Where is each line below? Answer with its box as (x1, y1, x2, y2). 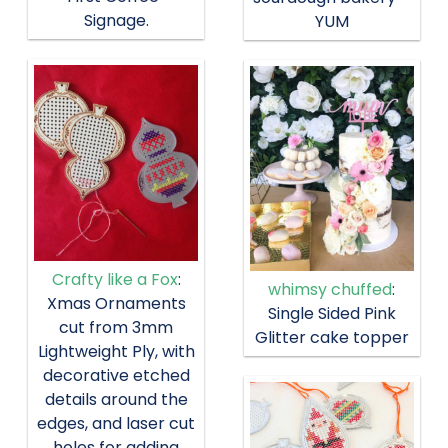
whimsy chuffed (268, 278, 393, 302)
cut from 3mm (59, 316, 174, 340)
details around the (44, 388, 188, 412)
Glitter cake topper (254, 326, 409, 350)
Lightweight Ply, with (37, 340, 195, 364)
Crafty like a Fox (51, 268, 178, 292)
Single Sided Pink (267, 302, 396, 326)
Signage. (83, 8, 149, 32)
